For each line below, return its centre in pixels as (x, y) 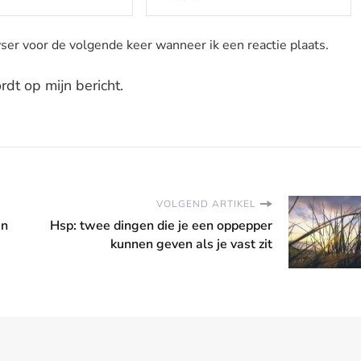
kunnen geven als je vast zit (191, 245)
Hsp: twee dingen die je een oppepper (161, 226)
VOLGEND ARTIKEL (206, 204)
